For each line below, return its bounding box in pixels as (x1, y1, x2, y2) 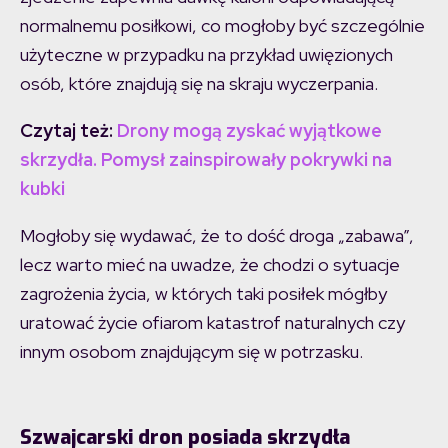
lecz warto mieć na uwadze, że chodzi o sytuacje (20, 253, 400, 277)
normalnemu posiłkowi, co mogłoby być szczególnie (20, 14, 425, 38)
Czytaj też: (20, 119, 117, 143)
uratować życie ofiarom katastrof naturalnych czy (20, 311, 405, 335)
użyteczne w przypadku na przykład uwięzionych (20, 43, 393, 67)
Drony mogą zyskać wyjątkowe (117, 119, 382, 143)
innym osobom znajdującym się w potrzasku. (20, 340, 363, 364)
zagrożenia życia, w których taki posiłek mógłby (20, 282, 387, 306)
